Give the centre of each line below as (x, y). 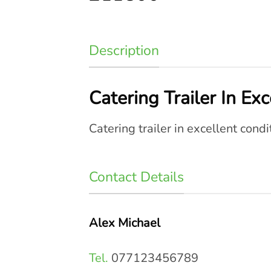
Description (124, 51)
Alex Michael (125, 223)
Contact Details (136, 177)
